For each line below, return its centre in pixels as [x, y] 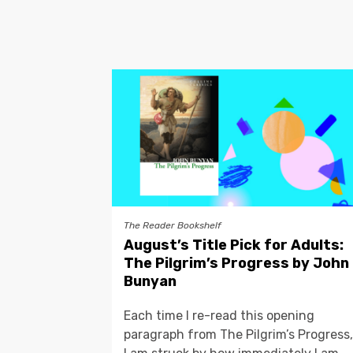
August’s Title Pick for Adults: [234, 245]
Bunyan [150, 282]
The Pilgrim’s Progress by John [236, 264]
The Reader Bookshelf [173, 226]
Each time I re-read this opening [219, 316]
